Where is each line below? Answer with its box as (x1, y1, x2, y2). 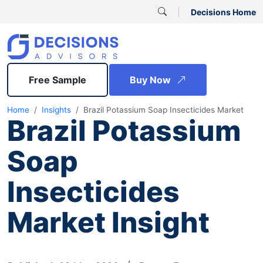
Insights (42, 105, 71, 114)
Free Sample (29, 74, 86, 86)
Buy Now (130, 74, 173, 86)
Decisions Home (191, 6, 256, 17)
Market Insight (7, 205, 210, 240)
